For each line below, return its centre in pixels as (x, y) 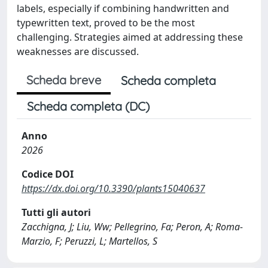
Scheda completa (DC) (88, 106)
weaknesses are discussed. (78, 51)
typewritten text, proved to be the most (106, 23)
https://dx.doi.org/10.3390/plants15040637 (113, 188)
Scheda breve (64, 80)
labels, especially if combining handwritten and (123, 8)
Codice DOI (48, 174)
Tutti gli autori (56, 212)
